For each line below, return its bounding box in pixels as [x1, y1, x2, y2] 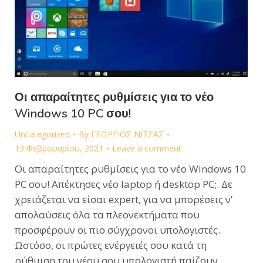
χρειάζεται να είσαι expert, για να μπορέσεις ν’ [15, 192, 232, 206]
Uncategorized [15, 128, 70, 140]
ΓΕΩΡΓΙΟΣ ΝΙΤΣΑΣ [91, 128, 164, 140]
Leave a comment [112, 142, 181, 154]
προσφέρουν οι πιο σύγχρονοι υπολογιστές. [15, 222, 220, 237]
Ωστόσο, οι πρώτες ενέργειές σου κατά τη [15, 238, 207, 252]
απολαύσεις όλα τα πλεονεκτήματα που [15, 207, 200, 221]
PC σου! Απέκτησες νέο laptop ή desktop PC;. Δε [15, 177, 232, 191]
